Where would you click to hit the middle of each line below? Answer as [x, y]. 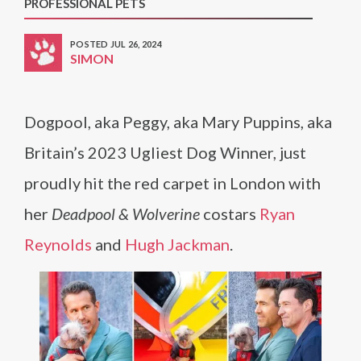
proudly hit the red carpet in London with [172, 183]
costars [230, 214]
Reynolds [58, 244]
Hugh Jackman [177, 244]
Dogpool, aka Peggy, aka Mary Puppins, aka [178, 122]
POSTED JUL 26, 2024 [116, 44]
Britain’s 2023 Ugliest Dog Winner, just [165, 152]
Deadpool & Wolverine [126, 214]
